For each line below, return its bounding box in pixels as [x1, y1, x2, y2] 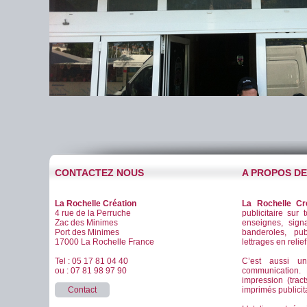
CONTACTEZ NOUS [55, 167, 144, 178]
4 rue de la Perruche [55, 208, 131, 218]
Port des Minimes [55, 228, 119, 237]
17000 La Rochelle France [55, 237, 154, 247]
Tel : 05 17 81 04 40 [55, 256, 128, 266]
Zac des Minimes [55, 218, 118, 228]
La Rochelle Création [55, 199, 136, 208]
